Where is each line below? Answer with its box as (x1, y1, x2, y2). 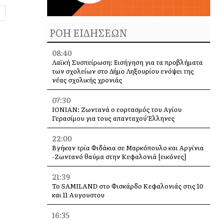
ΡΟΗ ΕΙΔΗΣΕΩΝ (49, 25, 127, 40)
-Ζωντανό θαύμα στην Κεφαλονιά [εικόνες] (52, 152, 186, 162)
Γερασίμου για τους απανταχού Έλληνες (52, 113, 175, 123)
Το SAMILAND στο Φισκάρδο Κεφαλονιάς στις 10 (52, 181, 203, 191)
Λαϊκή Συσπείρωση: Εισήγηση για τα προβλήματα (52, 57, 203, 67)
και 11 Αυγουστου (52, 190, 105, 200)
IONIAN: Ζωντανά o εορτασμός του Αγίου (52, 105, 182, 114)
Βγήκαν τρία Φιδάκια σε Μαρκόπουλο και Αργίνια (52, 143, 204, 153)
